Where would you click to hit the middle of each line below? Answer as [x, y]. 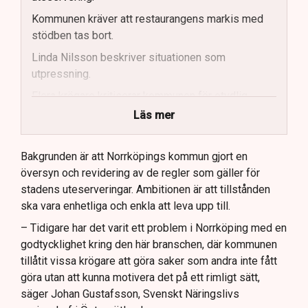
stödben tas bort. [73, 35]
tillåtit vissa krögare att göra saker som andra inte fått [149, 261]
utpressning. [61, 74]
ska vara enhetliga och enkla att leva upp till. [125, 206]
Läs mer [154, 115]
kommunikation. [69, 112]
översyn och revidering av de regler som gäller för [140, 173]
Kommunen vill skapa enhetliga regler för [130, 134]
